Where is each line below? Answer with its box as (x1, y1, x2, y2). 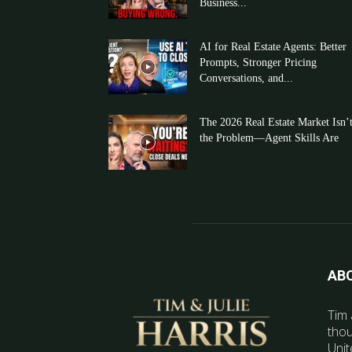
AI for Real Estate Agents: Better (200, 41, 346, 53)
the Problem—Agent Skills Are (200, 132, 339, 144)
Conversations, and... (200, 72, 293, 84)
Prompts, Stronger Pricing (200, 57, 317, 68)
